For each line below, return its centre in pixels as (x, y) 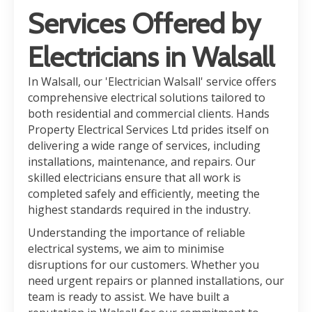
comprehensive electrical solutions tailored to (147, 97)
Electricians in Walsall (151, 57)
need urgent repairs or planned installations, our (156, 281)
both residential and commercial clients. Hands (149, 114)
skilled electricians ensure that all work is (134, 178)
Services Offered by (144, 23)
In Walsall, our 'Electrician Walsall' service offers (152, 81)
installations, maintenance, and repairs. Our (142, 162)
